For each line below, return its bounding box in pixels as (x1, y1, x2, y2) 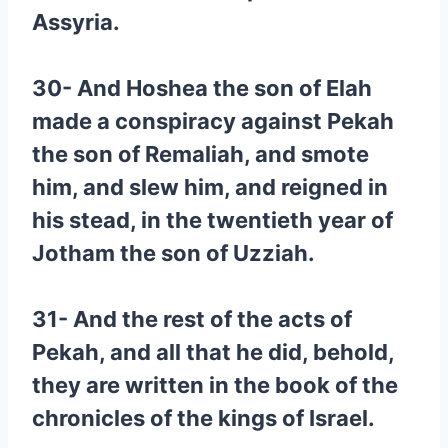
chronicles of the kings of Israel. (32, 405, 375, 431)
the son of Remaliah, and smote (32, 141, 369, 167)
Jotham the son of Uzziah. (32, 240, 315, 266)
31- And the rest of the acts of (32, 306, 352, 332)
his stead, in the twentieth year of (32, 207, 393, 233)
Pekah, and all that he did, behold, (32, 339, 394, 365)
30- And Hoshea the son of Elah (32, 75, 372, 101)
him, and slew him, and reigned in (32, 174, 388, 200)
